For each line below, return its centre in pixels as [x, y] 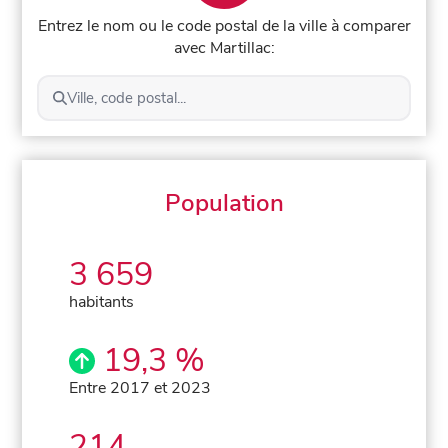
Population [224, 202]
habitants [102, 301]
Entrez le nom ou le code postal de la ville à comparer [224, 25]
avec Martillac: [224, 47]
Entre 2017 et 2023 [140, 387]
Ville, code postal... [126, 97]
